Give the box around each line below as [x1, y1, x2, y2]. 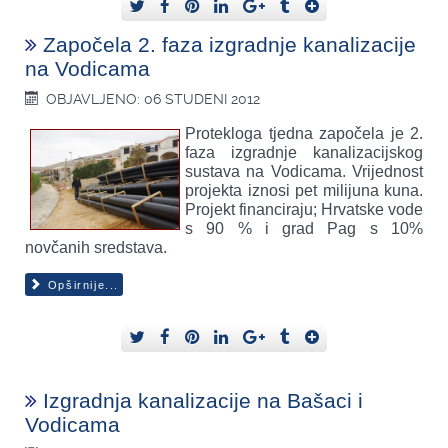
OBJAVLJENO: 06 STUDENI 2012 [46, 91, 261, 108]
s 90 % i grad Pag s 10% [185, 220, 423, 238]
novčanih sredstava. [25, 239, 167, 257]
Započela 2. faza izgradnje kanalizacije [43, 33, 416, 57]
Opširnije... [43, 279, 119, 292]
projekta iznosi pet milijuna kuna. [185, 182, 423, 200]
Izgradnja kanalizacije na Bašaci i [43, 388, 363, 412]
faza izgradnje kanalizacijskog [185, 144, 423, 162]
